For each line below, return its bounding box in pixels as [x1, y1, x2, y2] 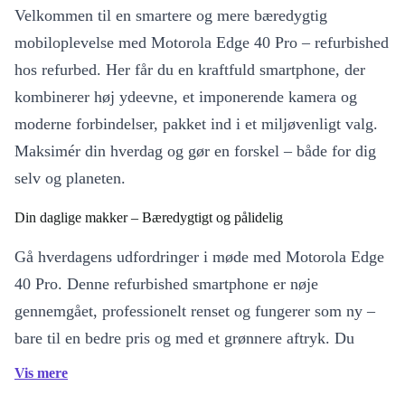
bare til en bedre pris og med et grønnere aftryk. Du [14, 329, 354, 347]
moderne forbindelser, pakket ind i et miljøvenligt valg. [14, 115, 378, 133]
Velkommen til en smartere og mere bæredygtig [14, 6, 327, 24]
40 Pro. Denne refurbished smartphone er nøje [14, 275, 318, 293]
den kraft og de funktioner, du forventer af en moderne [14, 383, 373, 401]
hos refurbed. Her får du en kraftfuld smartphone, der [14, 61, 365, 79]
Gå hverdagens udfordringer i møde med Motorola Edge [14, 248, 384, 266]
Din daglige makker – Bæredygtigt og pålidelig [14, 210, 283, 225]
